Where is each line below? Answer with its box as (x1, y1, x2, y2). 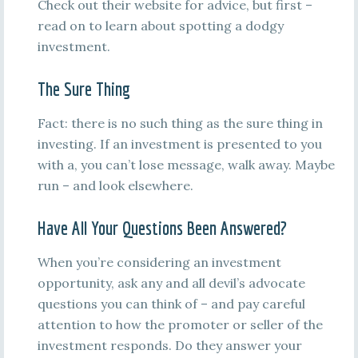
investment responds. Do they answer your (37, 337, 302, 353)
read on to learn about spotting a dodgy (37, 18, 284, 34)
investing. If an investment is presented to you (37, 136, 322, 152)
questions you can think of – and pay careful (37, 296, 305, 312)
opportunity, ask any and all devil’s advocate (37, 275, 305, 291)
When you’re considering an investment (37, 254, 281, 270)
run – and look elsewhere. (37, 177, 193, 193)
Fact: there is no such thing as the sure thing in (37, 115, 323, 131)
